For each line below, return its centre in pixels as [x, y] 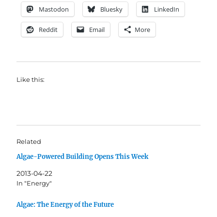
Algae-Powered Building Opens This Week [83, 157]
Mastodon [54, 9]
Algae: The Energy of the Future [65, 205]
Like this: [31, 80]
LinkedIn [167, 9]
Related [29, 142]
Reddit [48, 30]
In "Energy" [34, 183]
